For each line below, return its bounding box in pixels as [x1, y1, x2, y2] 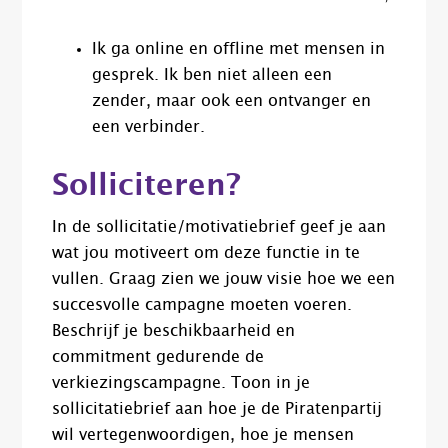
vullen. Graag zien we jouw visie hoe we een [52, 271, 396, 288]
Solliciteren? [52, 171, 242, 202]
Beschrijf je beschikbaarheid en [52, 323, 296, 340]
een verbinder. [92, 119, 206, 136]
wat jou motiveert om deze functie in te [52, 245, 361, 262]
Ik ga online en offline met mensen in [92, 41, 386, 58]
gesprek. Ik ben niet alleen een [92, 67, 333, 84]
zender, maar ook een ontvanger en [92, 93, 372, 110]
